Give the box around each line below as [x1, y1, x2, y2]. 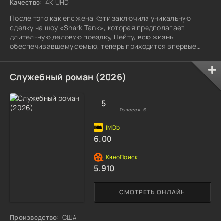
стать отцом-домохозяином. [10, 50, 107, 60]
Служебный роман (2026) [10, 71, 127, 83]
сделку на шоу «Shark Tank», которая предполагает [10, 22, 185, 32]
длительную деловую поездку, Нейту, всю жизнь [10, 32, 174, 41]
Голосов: [120, 106, 143, 113]
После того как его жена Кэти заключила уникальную [10, 13, 191, 23]
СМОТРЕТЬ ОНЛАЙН [119, 187, 185, 196]
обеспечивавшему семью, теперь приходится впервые [10, 41, 197, 51]
